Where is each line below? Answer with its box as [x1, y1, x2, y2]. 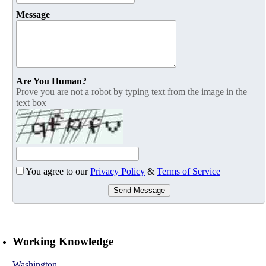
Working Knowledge [12, 235, 113, 248]
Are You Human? [16, 76, 87, 87]
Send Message [113, 186, 165, 195]
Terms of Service [157, 166, 220, 177]
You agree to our [26, 166, 90, 177]
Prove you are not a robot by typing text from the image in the [16, 87, 247, 97]
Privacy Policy [90, 166, 145, 177]
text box [16, 97, 46, 108]
